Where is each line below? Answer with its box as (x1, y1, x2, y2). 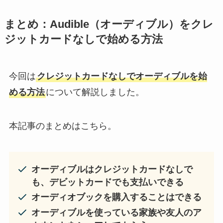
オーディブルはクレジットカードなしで (31, 164, 193, 175)
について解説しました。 (45, 87, 144, 97)
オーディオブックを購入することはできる (31, 192, 202, 203)
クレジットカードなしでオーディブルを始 (36, 71, 207, 81)
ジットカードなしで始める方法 (4, 33, 163, 45)
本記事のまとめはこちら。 (8, 120, 116, 131)
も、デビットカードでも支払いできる (31, 177, 184, 188)
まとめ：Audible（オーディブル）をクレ (4, 18, 214, 30)
